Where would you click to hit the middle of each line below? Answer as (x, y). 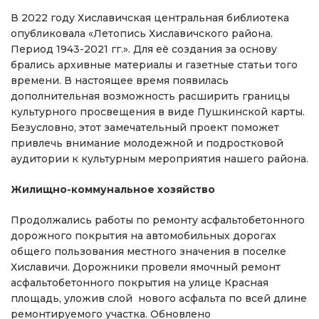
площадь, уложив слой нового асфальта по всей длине (159, 298)
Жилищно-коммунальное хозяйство (113, 189)
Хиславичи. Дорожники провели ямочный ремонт (146, 267)
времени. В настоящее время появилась (120, 80)
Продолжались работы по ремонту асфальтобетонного (158, 220)
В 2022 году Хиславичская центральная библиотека (150, 18)
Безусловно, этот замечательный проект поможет (145, 127)
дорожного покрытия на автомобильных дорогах (143, 236)
